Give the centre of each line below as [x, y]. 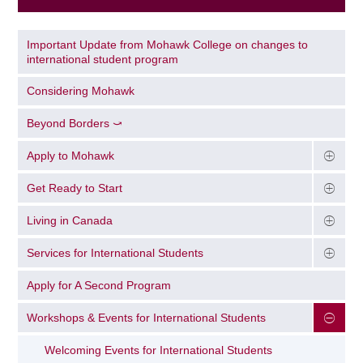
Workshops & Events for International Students [147, 317]
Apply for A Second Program [99, 285]
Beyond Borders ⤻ [75, 124]
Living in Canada [70, 221]
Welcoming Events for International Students [159, 350]
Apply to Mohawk [71, 156]
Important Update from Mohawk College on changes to [168, 44]
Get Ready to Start [75, 188]
